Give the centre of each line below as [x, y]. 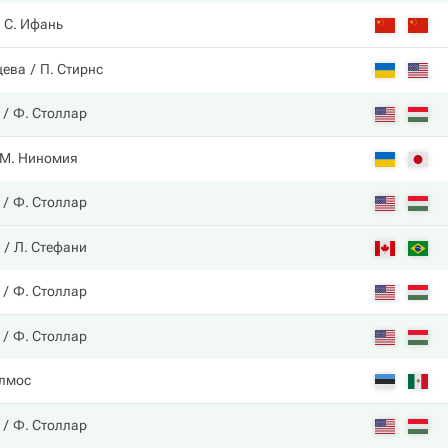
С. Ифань [33, 24]
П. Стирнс [71, 69]
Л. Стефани [50, 247]
